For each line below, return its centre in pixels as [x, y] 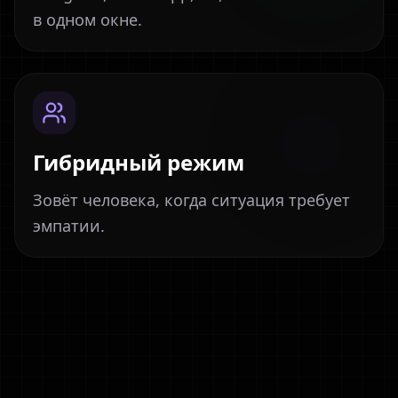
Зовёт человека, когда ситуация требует [191, 200]
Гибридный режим [139, 162]
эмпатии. [69, 226]
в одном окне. [88, 20]
